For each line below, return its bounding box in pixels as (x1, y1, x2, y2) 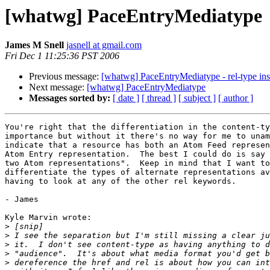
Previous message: (29, 71, 101, 82)
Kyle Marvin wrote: (5, 213, 92, 222)
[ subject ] (178, 93, 216, 104)
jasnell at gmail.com (66, 40, 142, 51)
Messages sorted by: (29, 93, 110, 104)
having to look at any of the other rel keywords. (5, 177, 236, 186)
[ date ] (113, 93, 139, 104)
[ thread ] (142, 93, 176, 104)
